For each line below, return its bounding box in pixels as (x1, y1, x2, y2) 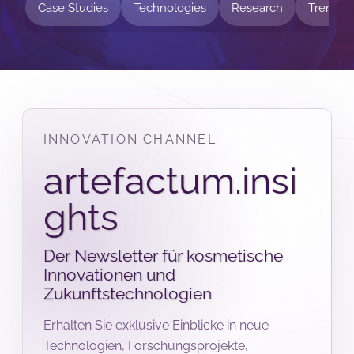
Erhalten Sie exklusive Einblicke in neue (43, 317, 269, 333)
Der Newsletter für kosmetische (43, 246, 283, 266)
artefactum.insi (43, 158, 297, 202)
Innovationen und (43, 265, 175, 285)
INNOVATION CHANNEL (43, 132, 217, 148)
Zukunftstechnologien (43, 284, 212, 304)
